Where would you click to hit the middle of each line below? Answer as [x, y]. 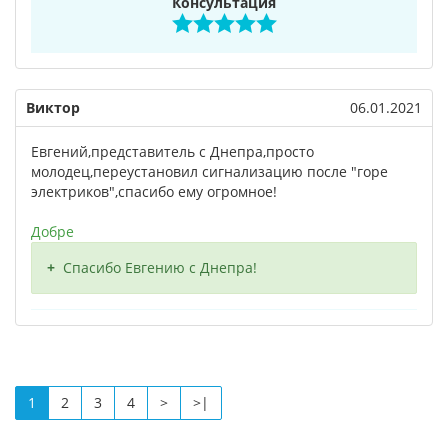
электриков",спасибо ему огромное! [154, 191]
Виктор [53, 107]
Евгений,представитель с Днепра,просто [172, 151]
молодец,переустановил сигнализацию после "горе [209, 171]
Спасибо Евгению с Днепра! [160, 267]
